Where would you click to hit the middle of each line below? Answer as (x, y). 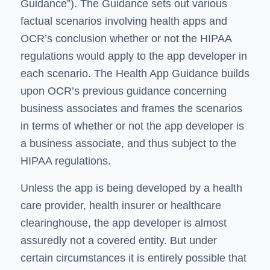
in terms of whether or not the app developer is (132, 126)
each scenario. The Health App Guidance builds (135, 74)
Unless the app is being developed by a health (131, 188)
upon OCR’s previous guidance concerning (123, 91)
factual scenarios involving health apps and (124, 21)
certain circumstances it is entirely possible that (133, 258)
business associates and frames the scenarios (131, 109)
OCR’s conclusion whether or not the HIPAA (126, 39)
